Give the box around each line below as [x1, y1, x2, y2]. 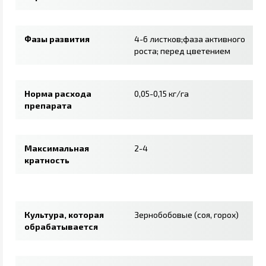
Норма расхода [24, 88, 91, 99]
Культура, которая [24, 209, 104, 220]
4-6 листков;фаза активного [134, 33, 245, 44]
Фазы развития [24, 33, 90, 44]
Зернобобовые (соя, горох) [134, 209, 239, 220]
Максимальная [24, 142, 89, 153]
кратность [24, 154, 69, 165]
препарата [24, 100, 72, 110]
